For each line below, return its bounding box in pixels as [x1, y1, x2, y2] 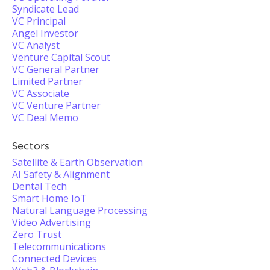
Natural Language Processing [12, 204, 148, 217]
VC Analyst [12, 39, 60, 52]
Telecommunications [12, 240, 106, 253]
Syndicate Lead [12, 2, 79, 16]
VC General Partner [12, 63, 99, 76]
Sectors [12, 139, 49, 152]
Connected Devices [12, 252, 97, 265]
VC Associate [12, 87, 69, 100]
